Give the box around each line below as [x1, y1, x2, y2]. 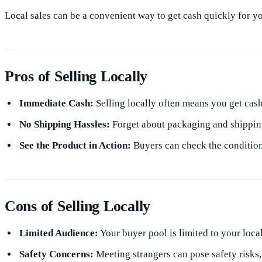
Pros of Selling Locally [5, 67, 148, 85]
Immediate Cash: [19, 97, 94, 109]
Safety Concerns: [19, 248, 94, 260]
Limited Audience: [19, 227, 98, 239]
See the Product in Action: [19, 139, 131, 151]
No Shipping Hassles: [19, 118, 110, 130]
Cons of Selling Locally [5, 197, 151, 215]
